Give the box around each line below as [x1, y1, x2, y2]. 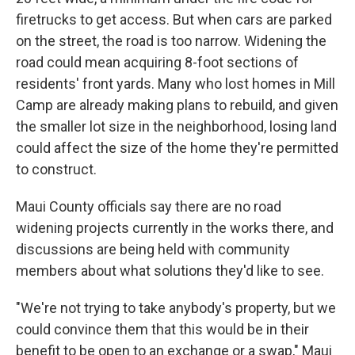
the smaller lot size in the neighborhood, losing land [16, 118, 337, 135]
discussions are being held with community [16, 241, 290, 258]
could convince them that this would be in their [16, 321, 309, 338]
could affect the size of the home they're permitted [16, 139, 338, 156]
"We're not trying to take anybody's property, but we [16, 300, 336, 316]
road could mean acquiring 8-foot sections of [16, 54, 299, 71]
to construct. [16, 161, 97, 177]
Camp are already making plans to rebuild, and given [16, 97, 338, 113]
